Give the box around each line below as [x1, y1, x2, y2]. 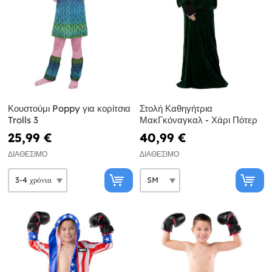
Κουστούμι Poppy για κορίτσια [8, 102, 131, 114]
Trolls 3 [8, 114, 38, 126]
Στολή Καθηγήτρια [139, 102, 212, 114]
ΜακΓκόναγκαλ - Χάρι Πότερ [139, 114, 257, 126]
